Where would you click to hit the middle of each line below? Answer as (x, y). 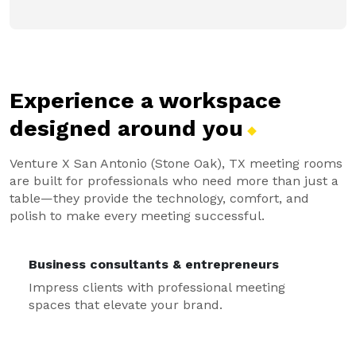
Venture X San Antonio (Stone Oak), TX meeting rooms (176, 163)
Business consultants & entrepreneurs (154, 264)
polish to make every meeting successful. (137, 216)
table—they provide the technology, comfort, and (159, 198)
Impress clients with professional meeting (157, 287)
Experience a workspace (145, 101)
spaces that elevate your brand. (126, 305)
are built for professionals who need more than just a (174, 181)
